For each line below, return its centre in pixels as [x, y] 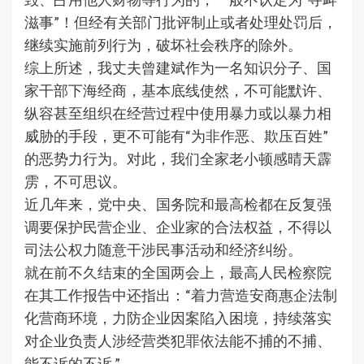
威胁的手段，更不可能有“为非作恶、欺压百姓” [176, 135]
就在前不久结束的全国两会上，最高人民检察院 [178, 272]
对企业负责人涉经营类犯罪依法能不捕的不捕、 [178, 340]
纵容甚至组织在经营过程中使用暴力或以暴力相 [178, 113]
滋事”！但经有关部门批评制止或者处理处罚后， [181, 22]
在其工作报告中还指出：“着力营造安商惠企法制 [181, 295]
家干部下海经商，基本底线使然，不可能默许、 [178, 90]
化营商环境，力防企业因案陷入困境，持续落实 [178, 317]
